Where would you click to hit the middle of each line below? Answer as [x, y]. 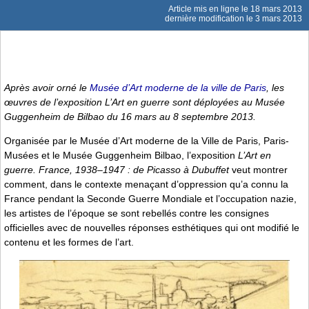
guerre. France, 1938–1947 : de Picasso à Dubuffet [117, 170]
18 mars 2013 [276, 9]
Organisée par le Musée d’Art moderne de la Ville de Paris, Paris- [147, 141]
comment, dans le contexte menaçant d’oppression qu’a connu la [146, 185]
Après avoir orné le [47, 87]
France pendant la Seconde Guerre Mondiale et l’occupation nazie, [150, 199]
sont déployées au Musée [227, 102]
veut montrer [258, 170]
